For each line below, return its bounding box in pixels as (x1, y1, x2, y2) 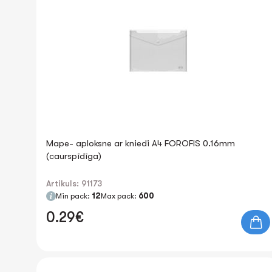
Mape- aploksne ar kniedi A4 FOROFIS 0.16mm (46, 138, 235, 149)
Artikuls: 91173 (46, 178, 102, 188)
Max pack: (101, 191, 138, 200)
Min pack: (56, 191, 92, 200)
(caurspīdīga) (46, 151, 101, 161)
